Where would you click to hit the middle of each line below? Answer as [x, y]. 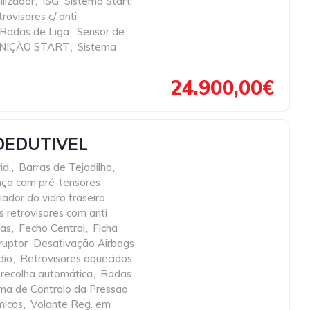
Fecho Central [52, 228]
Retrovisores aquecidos [76, 258]
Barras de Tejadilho [65, 167]
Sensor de [101, 31]
